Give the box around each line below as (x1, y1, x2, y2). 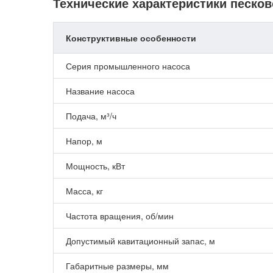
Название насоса (66, 85, 135, 97)
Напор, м (66, 135, 102, 147)
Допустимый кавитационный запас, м (66, 235, 215, 247)
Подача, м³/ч (66, 110, 116, 122)
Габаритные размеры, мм (66, 260, 169, 272)
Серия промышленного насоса (66, 60, 190, 72)
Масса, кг (66, 185, 103, 197)
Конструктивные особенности (66, 32, 196, 44)
